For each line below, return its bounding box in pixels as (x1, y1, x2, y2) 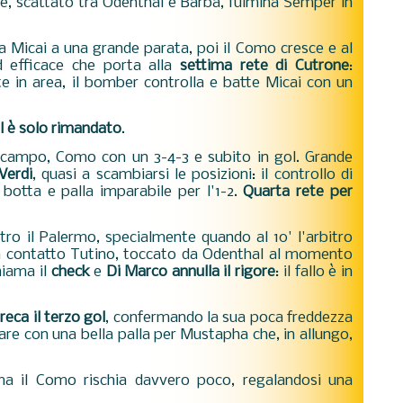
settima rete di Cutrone (180, 58, 349, 75)
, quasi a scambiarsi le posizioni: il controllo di (31, 166, 354, 184)
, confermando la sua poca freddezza (105, 309, 354, 327)
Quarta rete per (243, 184, 354, 201)
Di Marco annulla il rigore (106, 264, 275, 281)
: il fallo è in (275, 264, 353, 281)
